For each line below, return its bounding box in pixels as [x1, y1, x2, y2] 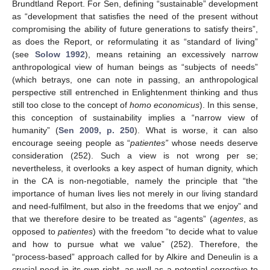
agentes [212, 213, 243, 224]
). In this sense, [199, 99, 258, 110]
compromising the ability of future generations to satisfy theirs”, [12, 24, 258, 34]
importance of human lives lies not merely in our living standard [12, 188, 258, 198]
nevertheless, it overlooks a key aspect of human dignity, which [12, 163, 258, 173]
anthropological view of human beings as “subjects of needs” [12, 61, 258, 72]
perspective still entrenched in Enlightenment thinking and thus [12, 87, 258, 97]
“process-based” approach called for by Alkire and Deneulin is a [12, 251, 258, 262]
